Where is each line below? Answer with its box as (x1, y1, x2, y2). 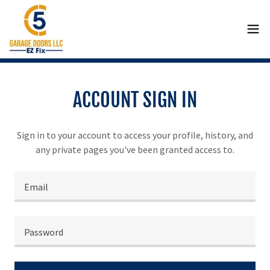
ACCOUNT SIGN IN (73, 88, 197, 112)
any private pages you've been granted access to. (36, 143, 234, 155)
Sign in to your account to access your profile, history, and (17, 129, 253, 141)
